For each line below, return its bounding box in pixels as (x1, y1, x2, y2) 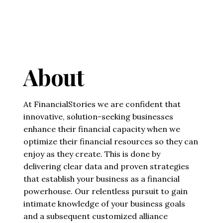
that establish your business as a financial (23, 173, 180, 184)
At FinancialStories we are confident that (23, 99, 181, 109)
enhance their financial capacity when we (23, 123, 180, 134)
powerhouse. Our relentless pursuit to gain (23, 186, 188, 196)
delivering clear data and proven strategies (23, 161, 189, 171)
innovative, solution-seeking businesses (23, 111, 173, 121)
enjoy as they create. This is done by (23, 148, 160, 159)
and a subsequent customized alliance (23, 211, 168, 221)
